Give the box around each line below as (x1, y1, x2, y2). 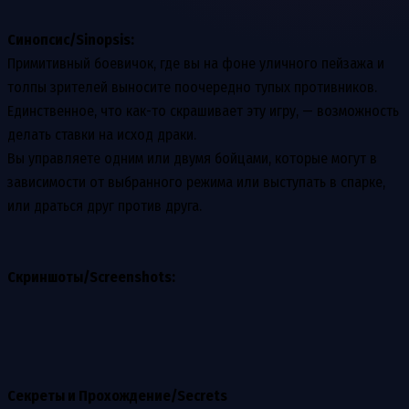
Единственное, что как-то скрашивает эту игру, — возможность (7, 101, 399, 120)
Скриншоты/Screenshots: (7, 267, 175, 286)
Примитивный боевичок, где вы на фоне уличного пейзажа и (7, 54, 384, 72)
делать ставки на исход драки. (7, 125, 196, 143)
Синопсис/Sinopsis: (7, 30, 134, 48)
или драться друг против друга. (7, 196, 202, 215)
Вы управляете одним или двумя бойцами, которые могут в (7, 149, 377, 167)
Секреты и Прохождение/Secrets (7, 386, 227, 404)
